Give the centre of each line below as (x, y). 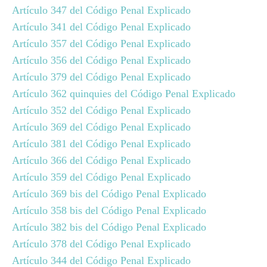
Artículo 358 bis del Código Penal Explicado (109, 210)
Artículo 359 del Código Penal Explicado (101, 177)
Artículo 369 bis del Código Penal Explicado (109, 194)
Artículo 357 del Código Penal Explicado (101, 44)
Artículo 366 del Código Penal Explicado (101, 160)
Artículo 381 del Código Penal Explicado (101, 144)
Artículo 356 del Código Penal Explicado (101, 60)
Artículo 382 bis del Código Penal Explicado (109, 227)
